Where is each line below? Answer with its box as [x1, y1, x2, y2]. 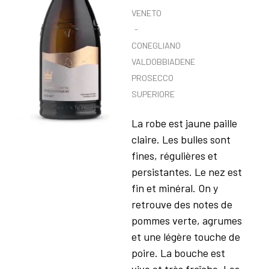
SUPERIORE [131, 89, 175, 99]
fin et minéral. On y [131, 181, 218, 195]
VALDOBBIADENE [131, 56, 195, 67]
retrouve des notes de [131, 198, 232, 211]
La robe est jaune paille [131, 116, 237, 130]
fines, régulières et [131, 149, 217, 162]
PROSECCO [131, 73, 174, 83]
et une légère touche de [131, 230, 240, 243]
